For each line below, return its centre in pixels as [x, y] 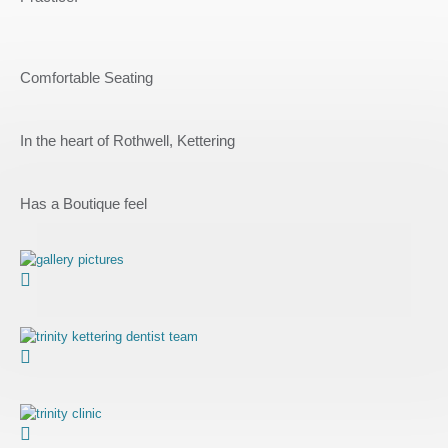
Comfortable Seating [86, 77]
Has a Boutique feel [83, 204]
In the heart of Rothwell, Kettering [127, 141]
